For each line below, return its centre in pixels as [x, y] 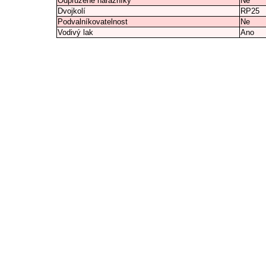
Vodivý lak [75, 32]
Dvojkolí [72, 11]
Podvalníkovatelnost [93, 22]
